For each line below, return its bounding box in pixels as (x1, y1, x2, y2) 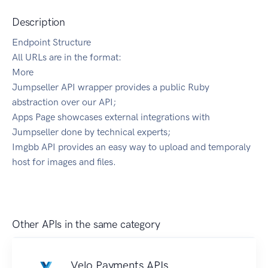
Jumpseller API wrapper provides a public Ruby (12, 81, 209, 93)
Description (12, 16, 66, 29)
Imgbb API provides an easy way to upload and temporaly (12, 141, 251, 153)
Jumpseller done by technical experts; (12, 126, 170, 138)
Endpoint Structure (12, 36, 91, 48)
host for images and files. (12, 156, 116, 168)
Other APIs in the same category (12, 218, 160, 232)
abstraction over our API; (12, 96, 116, 108)
